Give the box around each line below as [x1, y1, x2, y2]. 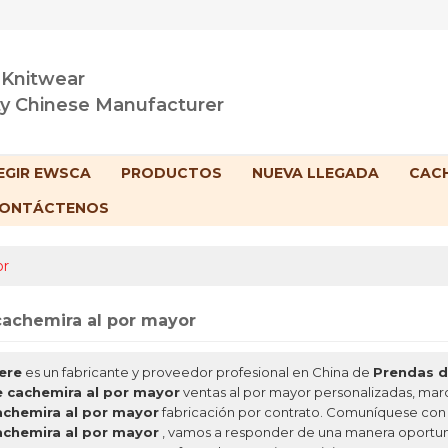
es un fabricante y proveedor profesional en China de [22, 364, 373, 381]
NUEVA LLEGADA [252, 164, 379, 183]
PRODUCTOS [121, 164, 222, 183]
